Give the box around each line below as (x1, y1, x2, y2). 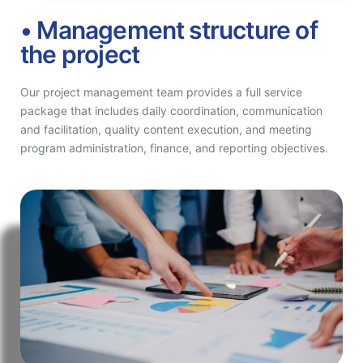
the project (20, 39, 140, 69)
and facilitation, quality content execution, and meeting (20, 122, 312, 136)
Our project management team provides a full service (20, 84, 302, 99)
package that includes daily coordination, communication (20, 103, 322, 117)
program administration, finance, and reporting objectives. (20, 140, 328, 155)
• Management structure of (20, 15, 318, 45)
